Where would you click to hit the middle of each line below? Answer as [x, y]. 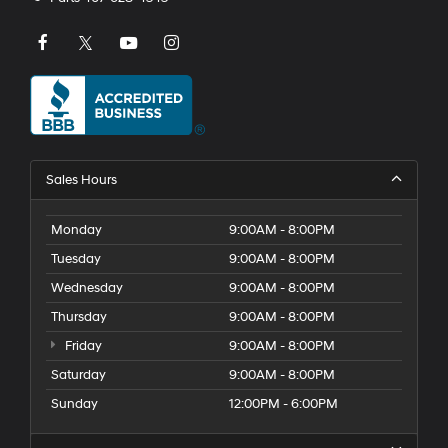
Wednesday [87, 288]
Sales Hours [81, 180]
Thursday [79, 317]
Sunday [74, 404]
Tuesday [76, 259]
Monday [76, 230]
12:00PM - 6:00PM [283, 404]
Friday [81, 346]
